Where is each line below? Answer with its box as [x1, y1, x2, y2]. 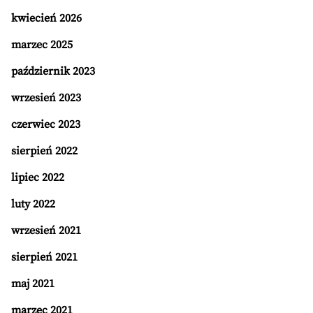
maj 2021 [11, 277, 54, 291]
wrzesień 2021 [11, 224, 81, 238]
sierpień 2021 [11, 250, 78, 264]
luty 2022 [11, 197, 55, 211]
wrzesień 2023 [11, 91, 81, 105]
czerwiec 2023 [11, 117, 80, 131]
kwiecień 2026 [11, 11, 82, 25]
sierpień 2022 [11, 144, 78, 158]
